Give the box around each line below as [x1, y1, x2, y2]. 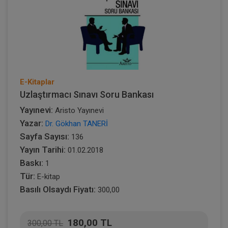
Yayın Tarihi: [20, 145, 66, 155]
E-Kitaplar [20, 77, 54, 87]
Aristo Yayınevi [55, 106, 104, 115]
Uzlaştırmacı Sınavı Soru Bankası [20, 89, 154, 100]
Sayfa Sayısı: [20, 131, 69, 141]
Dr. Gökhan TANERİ [45, 119, 108, 128]
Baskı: [20, 158, 43, 168]
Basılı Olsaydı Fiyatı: [20, 184, 96, 194]
